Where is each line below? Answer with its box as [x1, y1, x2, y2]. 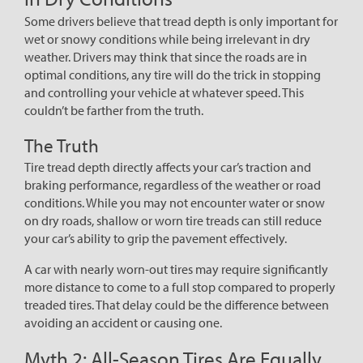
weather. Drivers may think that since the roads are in [24, 49, 307, 66]
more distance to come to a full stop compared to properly [24, 279, 335, 296]
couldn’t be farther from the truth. [24, 102, 203, 119]
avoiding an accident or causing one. [24, 314, 222, 331]
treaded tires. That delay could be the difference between [24, 297, 329, 314]
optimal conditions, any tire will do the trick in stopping [24, 66, 321, 83]
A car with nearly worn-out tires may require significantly [24, 261, 328, 278]
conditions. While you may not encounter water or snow [24, 194, 325, 211]
